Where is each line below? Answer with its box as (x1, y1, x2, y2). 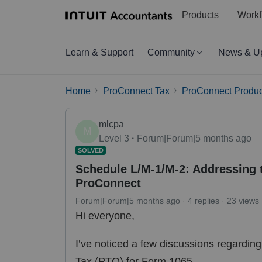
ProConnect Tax (103, 85, 170, 96)
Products (181, 10, 219, 20)
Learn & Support (65, 47, 133, 57)
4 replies (188, 195, 219, 205)
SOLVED (78, 146, 104, 154)
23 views (227, 195, 259, 205)
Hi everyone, (75, 209, 135, 222)
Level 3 (99, 133, 129, 143)
